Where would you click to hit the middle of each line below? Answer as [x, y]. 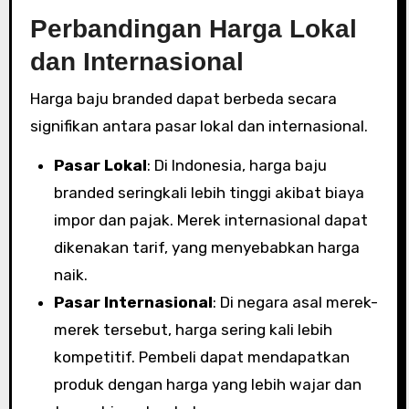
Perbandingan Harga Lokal [193, 29]
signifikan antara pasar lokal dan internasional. [199, 126]
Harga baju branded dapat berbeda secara [183, 98]
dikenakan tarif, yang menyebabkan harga [206, 247]
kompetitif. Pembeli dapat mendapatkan [201, 357]
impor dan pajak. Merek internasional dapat [210, 220]
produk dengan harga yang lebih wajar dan [207, 384]
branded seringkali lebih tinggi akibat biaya [209, 192]
